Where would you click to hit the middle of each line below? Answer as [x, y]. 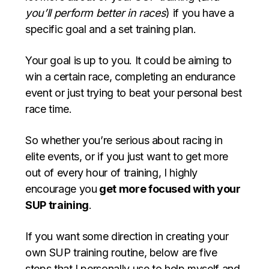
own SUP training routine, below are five [121, 253]
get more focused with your [169, 189]
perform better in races [110, 13]
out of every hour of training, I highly [112, 173]
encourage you [61, 189]
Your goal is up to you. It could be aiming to [128, 61]
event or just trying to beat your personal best [134, 93]
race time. [49, 109]
